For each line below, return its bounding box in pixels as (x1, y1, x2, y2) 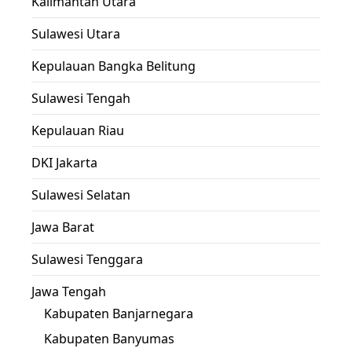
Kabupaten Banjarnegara (44, 305, 193, 322)
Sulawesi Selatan (31, 186, 130, 203)
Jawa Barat (31, 218, 94, 236)
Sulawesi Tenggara (31, 251, 143, 268)
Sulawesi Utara (31, 25, 120, 42)
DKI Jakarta (31, 154, 97, 171)
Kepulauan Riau (31, 122, 124, 139)
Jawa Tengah (31, 283, 106, 300)
